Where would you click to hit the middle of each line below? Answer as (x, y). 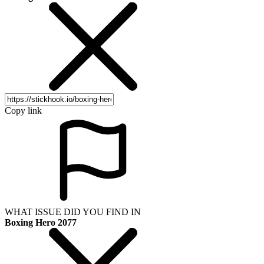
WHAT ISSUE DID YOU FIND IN (73, 212)
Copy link (23, 110)
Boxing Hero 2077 (41, 222)
